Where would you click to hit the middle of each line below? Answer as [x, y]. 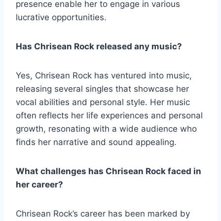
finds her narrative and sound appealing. [96, 142]
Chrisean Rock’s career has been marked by [103, 213]
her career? [39, 184]
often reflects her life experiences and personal [109, 115]
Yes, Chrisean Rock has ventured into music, [104, 75]
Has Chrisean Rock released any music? [99, 46]
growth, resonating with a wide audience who [106, 129]
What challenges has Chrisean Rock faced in [109, 171]
